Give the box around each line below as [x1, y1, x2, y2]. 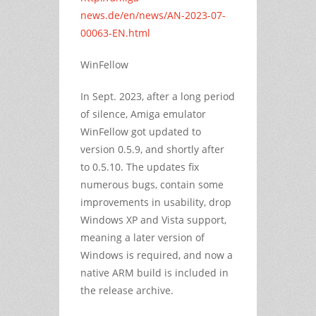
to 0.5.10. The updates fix [80, 159, 199, 174]
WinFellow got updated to [80, 124, 201, 138]
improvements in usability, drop [80, 195, 231, 209]
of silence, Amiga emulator [80, 107, 206, 121]
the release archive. [80, 283, 174, 297]
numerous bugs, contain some [80, 177, 224, 191]
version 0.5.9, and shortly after [80, 142, 224, 156]
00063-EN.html [80, 25, 150, 39]
